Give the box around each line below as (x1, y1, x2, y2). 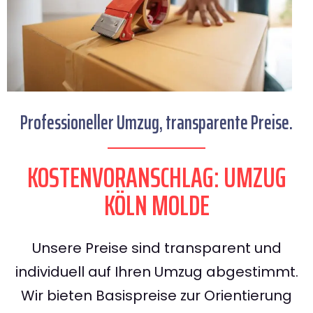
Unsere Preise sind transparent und (31, 238, 282, 259)
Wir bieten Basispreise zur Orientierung (21, 286, 292, 306)
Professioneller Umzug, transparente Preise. (20, 107, 293, 138)
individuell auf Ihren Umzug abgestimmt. (15, 262, 298, 282)
